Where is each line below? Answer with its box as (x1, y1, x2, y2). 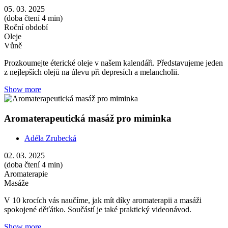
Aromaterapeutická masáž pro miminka (4, 113, 172, 124)
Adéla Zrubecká (24, 133, 76, 142)
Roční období (4, 23, 48, 32)
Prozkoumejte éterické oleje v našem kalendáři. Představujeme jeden (4, 59, 223, 68)
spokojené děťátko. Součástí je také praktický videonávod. (4, 205, 191, 214)
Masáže (4, 178, 28, 187)
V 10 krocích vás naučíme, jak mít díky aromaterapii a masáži (4, 195, 202, 205)
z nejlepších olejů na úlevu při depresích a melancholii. (4, 68, 179, 77)
